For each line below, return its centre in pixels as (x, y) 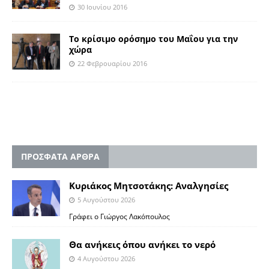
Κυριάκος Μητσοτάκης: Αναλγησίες (149, 186)
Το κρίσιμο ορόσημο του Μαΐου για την (153, 39)
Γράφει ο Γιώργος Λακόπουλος (119, 216)
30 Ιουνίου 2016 (102, 7)
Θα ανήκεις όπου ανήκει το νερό (142, 245)
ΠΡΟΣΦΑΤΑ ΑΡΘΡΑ (60, 157)
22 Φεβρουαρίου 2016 (112, 64)
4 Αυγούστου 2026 (106, 259)
